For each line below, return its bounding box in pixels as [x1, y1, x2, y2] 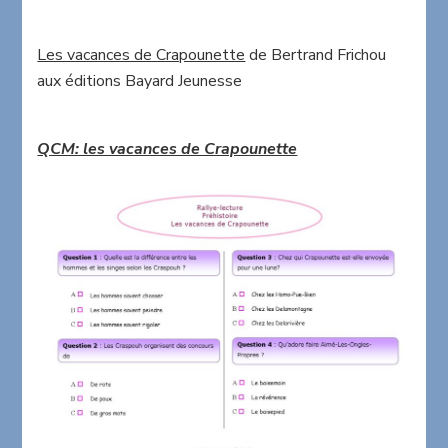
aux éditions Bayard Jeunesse [37, 70, 243, 93]
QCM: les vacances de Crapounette [37, 138, 298, 161]
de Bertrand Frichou [245, 44, 387, 67]
